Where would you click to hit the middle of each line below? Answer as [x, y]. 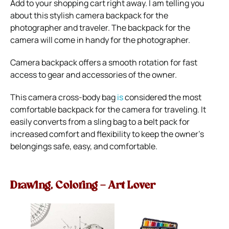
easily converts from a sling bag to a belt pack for [100, 122]
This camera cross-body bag [63, 97]
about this [30, 16]
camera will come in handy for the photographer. [100, 40]
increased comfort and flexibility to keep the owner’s [107, 134]
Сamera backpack [44, 63]
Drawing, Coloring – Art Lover [83, 186]
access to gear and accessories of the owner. [94, 75]
